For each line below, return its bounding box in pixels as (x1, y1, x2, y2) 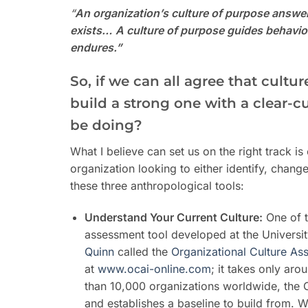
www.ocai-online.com (97, 262, 211, 276)
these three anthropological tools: (70, 179, 244, 193)
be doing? (70, 117, 142, 134)
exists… (70, 23, 112, 37)
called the (113, 245, 171, 259)
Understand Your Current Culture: (84, 210, 263, 225)
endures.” (70, 40, 122, 54)
